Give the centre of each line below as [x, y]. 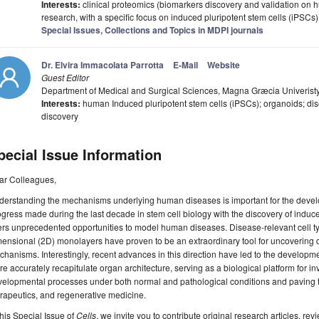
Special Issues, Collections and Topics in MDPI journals [152, 30]
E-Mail [185, 65]
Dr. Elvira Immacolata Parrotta [103, 65]
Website [224, 65]
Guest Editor [65, 78]
